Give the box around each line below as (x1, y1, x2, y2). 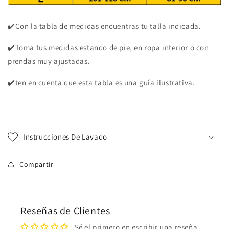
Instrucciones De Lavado (23, 131, 107, 142)
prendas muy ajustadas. (8, 56, 90, 66)
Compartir (19, 159, 54, 169)
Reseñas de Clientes (20, 203, 110, 217)
